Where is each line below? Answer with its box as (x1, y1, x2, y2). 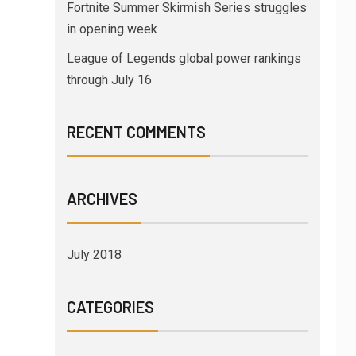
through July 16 (66, 72, 152, 88)
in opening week (66, 21, 157, 37)
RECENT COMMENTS (66, 122, 206, 142)
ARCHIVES (66, 189, 137, 209)
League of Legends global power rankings (66, 51, 301, 67)
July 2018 (66, 247, 122, 263)
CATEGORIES (66, 297, 154, 317)
